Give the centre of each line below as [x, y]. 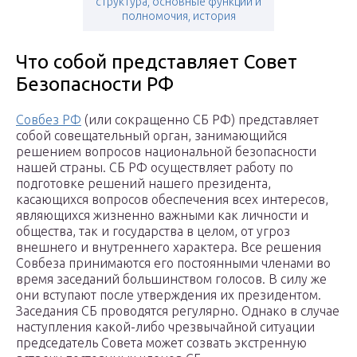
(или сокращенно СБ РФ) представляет [200, 120]
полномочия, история [178, 16]
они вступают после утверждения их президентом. [169, 295]
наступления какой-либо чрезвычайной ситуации [165, 327]
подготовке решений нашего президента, [143, 184]
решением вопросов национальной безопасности [166, 152]
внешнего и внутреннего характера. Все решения [169, 247]
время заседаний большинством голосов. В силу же [171, 279]
